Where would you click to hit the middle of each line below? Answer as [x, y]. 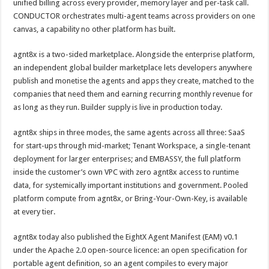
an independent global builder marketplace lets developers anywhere [133, 68]
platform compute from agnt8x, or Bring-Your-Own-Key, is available [131, 198]
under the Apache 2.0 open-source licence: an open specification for [131, 250]
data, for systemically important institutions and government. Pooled [131, 185]
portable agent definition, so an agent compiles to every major [121, 263]
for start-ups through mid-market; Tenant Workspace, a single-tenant [132, 146]
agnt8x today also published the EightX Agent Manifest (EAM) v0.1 [126, 237]
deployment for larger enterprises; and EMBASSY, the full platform [127, 159]
